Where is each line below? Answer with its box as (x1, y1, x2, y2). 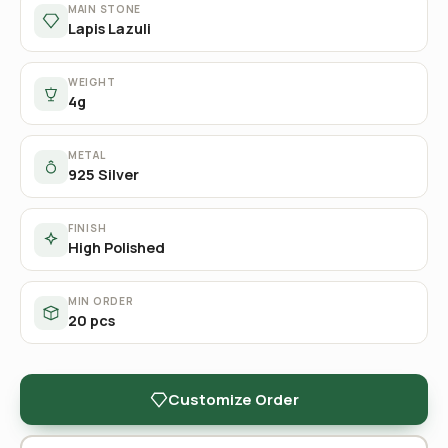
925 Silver (68, 165, 139, 184)
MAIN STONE (68, 2, 141, 16)
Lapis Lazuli (68, 19, 151, 38)
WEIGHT (68, 75, 116, 89)
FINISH (68, 221, 107, 235)
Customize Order (167, 388, 299, 410)
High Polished (68, 238, 165, 257)
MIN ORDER (68, 294, 134, 308)
